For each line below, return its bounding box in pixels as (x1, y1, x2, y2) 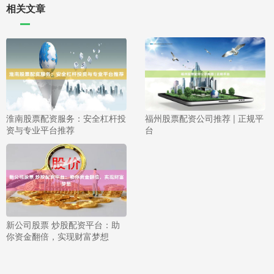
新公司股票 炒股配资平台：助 (6, 218, 120, 231)
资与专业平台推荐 (6, 124, 75, 136)
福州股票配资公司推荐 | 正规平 (144, 112, 264, 125)
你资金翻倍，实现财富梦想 (6, 230, 109, 243)
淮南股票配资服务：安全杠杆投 (6, 112, 126, 125)
